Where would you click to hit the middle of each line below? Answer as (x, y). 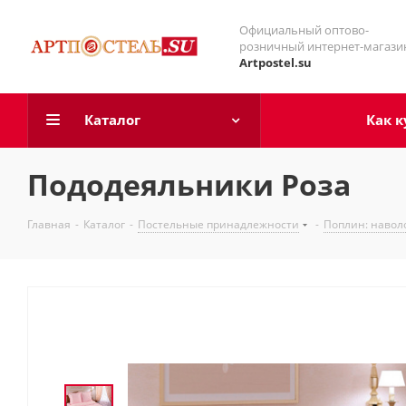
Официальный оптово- (304, 30)
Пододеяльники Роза (189, 184)
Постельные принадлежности (218, 224)
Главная (49, 224)
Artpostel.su (275, 63)
